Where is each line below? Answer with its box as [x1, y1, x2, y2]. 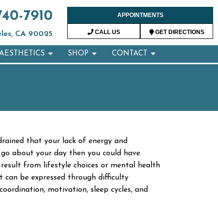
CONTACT [111, 50, 147, 57]
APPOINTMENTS [117, 11, 163, 18]
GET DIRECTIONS [153, 28, 204, 36]
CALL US [93, 28, 120, 36]
